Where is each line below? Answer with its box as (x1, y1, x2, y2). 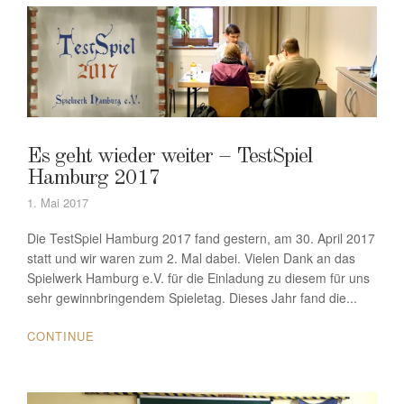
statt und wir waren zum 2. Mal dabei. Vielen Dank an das (27, 248, 355, 267)
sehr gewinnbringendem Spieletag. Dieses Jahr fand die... (27, 288, 357, 307)
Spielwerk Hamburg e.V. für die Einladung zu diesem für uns (27, 268, 370, 287)
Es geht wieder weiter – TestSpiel (27, 145, 312, 168)
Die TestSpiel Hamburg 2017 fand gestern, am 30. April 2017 (27, 228, 375, 247)
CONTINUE (27, 326, 95, 344)
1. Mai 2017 (27, 193, 88, 211)
